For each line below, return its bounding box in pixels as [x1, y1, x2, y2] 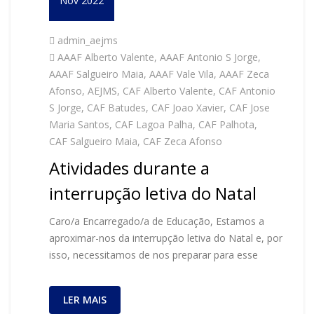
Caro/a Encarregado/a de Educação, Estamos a [49, 214, 264, 228]
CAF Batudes [87, 101, 146, 114]
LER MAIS [63, 293, 107, 306]
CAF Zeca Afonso [143, 135, 222, 148]
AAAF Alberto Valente [57, 50, 154, 64]
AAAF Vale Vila [149, 67, 214, 81]
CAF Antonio [219, 84, 275, 97]
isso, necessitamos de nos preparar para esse [49, 248, 258, 261]
